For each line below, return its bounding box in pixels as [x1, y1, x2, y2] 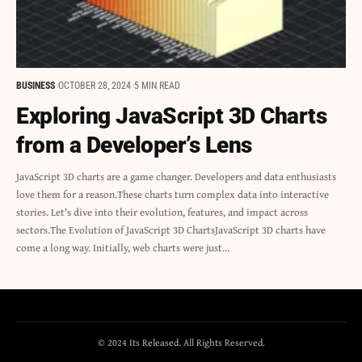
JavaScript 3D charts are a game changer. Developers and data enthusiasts [16, 169, 336, 185]
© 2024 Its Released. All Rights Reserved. [97, 335, 265, 350]
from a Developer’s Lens [16, 132, 252, 159]
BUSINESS [16, 80, 55, 92]
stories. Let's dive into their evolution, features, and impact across [16, 204, 308, 221]
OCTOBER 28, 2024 [58, 80, 131, 92]
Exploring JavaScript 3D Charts [16, 103, 326, 130]
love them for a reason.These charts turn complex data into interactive [16, 187, 329, 203]
